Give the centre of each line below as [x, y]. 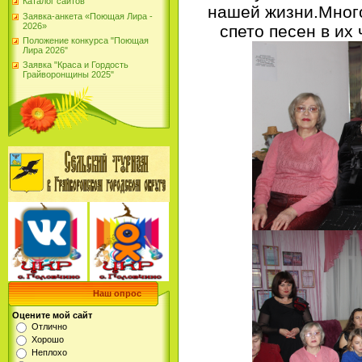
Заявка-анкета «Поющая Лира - [88, 16]
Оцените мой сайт [52, 315]
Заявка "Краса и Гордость [76, 65]
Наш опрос [117, 293]
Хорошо [48, 339]
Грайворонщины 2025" [68, 75]
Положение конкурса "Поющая [86, 40]
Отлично [49, 326]
